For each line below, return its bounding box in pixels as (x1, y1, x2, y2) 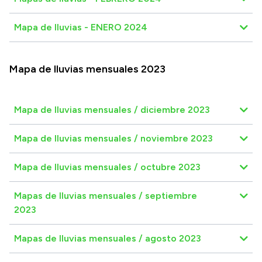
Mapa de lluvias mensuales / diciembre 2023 (14, 104, 210, 115)
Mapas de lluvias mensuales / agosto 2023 (14, 232, 201, 244)
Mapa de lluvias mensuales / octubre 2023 (14, 161, 201, 173)
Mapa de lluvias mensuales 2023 (9, 62, 166, 75)
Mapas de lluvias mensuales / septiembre (14, 189, 197, 201)
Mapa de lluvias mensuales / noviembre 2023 (14, 132, 213, 144)
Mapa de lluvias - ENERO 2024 (14, 21, 147, 33)
